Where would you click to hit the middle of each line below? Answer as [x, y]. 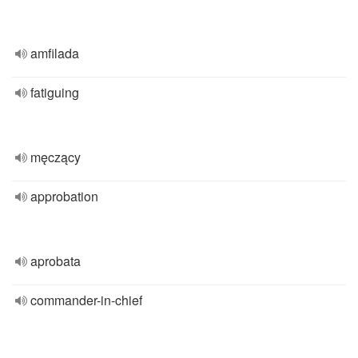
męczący [56, 157]
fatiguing [55, 92]
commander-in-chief [86, 300]
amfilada [55, 53]
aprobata [56, 261]
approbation [64, 196]
